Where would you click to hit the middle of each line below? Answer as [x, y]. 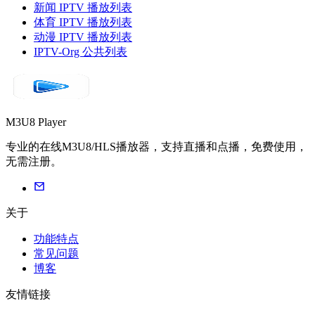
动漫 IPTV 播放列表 [83, 37]
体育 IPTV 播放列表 [83, 22]
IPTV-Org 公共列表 [81, 52]
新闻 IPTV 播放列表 [83, 8]
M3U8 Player [36, 122]
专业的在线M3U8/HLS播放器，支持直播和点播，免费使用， [156, 147]
